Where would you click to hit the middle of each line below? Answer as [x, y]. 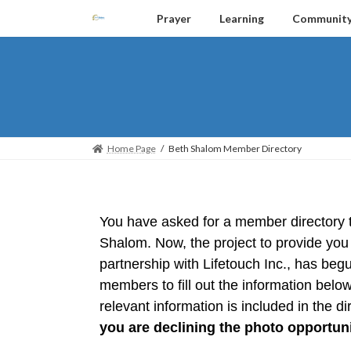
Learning [242, 18]
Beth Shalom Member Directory [235, 148]
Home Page [131, 148]
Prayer [174, 18]
